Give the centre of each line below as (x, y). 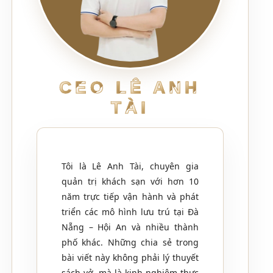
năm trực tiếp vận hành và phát (130, 196)
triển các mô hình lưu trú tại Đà (130, 211)
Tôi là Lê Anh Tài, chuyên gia (130, 166)
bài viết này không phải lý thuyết (130, 257)
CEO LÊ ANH (130, 87)
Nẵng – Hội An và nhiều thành (130, 227)
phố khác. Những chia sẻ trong (130, 242)
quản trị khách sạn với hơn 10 (130, 181)
